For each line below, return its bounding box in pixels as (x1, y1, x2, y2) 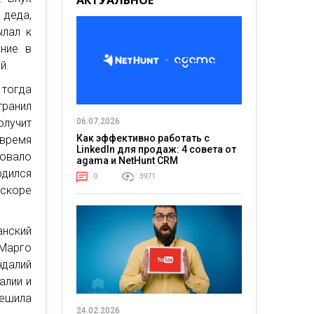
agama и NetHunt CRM (76, 155, 178, 167)
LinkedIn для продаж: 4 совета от (76, 144, 236, 156)
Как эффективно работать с (76, 132, 210, 144)
